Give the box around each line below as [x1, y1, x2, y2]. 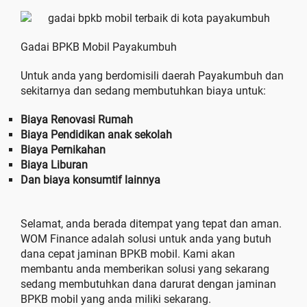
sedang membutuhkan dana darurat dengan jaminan [21, 278, 276, 291]
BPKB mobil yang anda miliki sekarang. [21, 293, 211, 306]
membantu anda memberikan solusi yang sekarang [21, 262, 269, 275]
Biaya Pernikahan [21, 143, 106, 156]
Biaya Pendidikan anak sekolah [21, 128, 172, 141]
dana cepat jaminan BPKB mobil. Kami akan [21, 247, 235, 260]
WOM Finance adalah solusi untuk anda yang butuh [21, 232, 271, 245]
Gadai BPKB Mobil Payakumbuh [21, 40, 177, 53]
